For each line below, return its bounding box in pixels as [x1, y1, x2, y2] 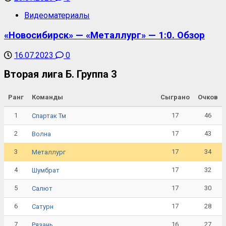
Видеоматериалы [24, 11, 90, 21]
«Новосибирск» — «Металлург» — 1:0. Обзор [4, 30, 205, 41]
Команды [32, 93, 63, 101]
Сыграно [160, 93, 190, 101]
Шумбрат [32, 166, 60, 174]
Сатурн [32, 202, 53, 210]
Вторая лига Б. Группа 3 [4, 68, 117, 81]
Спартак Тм [32, 111, 66, 120]
